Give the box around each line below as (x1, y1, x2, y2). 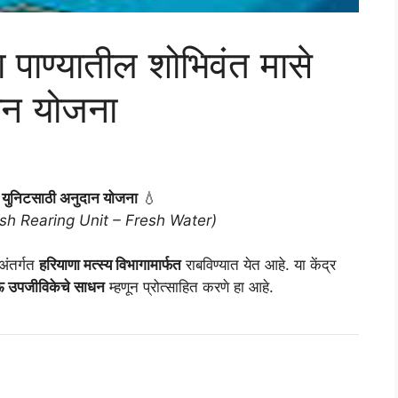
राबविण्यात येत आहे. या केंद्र (181, 256, 336, 275)
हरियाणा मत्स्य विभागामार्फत (39, 256, 181, 275)
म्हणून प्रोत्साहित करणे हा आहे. (105, 278, 274, 297)
